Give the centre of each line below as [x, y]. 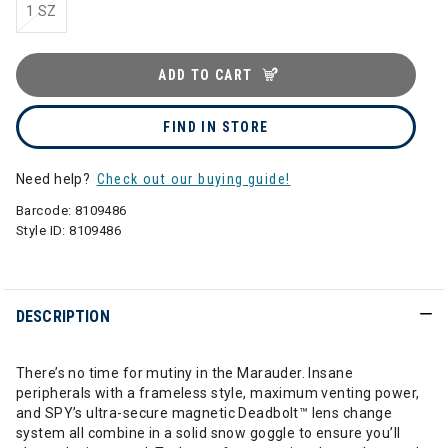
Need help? [55, 179]
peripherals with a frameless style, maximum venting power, [218, 393]
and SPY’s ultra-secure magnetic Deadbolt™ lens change [204, 413]
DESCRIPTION [63, 316]
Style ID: [43, 230]
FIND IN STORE [216, 127]
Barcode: [45, 210]
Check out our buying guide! [193, 179]
